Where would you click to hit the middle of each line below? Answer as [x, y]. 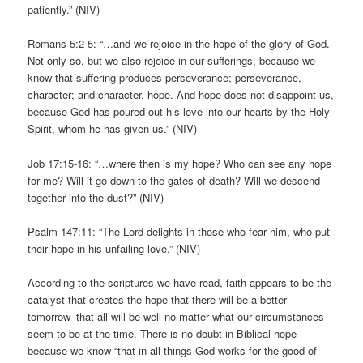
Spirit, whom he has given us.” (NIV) [113, 129]
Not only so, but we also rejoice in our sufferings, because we [172, 61]
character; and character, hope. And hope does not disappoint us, [181, 95]
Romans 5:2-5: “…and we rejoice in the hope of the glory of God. [179, 44]
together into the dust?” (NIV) [96, 197]
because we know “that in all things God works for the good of [173, 350]
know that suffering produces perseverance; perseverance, [165, 78]
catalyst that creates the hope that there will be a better [158, 299]
